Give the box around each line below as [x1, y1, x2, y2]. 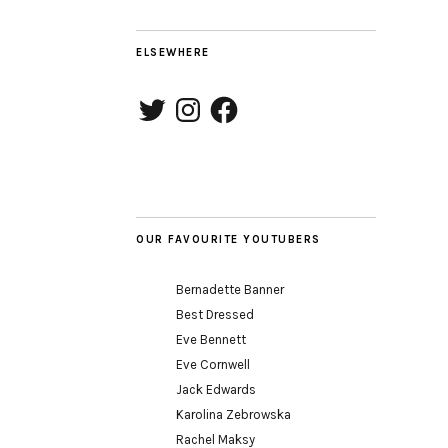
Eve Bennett [176, 332, 246, 347]
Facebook [207, 94, 265, 109]
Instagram [171, 94, 231, 109]
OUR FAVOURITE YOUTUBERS [136, 233, 321, 246]
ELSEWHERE [136, 46, 210, 59]
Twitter [135, 94, 175, 109]
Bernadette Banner [176, 282, 284, 297]
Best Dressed [176, 307, 254, 322]
